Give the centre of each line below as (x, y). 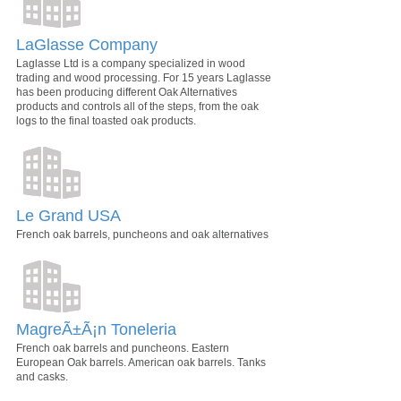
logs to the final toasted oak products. (106, 121)
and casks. (42, 377)
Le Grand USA (68, 216)
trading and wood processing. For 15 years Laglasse (144, 78)
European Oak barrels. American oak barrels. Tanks (141, 363)
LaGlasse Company (87, 45)
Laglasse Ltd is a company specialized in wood (131, 64)
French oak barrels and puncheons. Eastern (123, 348)
